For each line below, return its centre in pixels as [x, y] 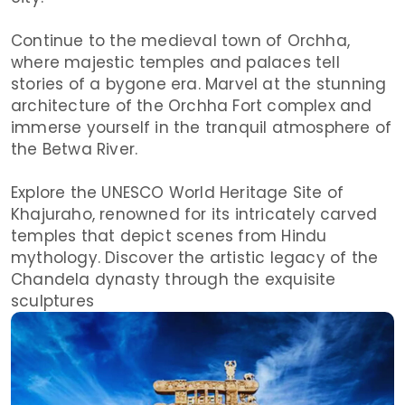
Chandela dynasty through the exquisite [174, 279]
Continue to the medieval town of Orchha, [181, 40]
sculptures [52, 301]
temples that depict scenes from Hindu [169, 235]
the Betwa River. [75, 149]
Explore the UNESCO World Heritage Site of [178, 192]
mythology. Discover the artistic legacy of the [195, 257]
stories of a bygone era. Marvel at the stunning [199, 84]
